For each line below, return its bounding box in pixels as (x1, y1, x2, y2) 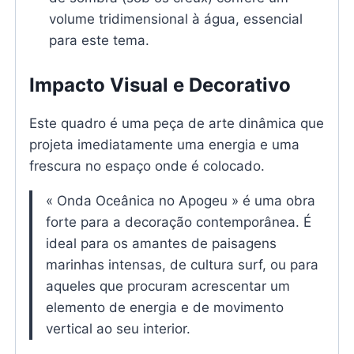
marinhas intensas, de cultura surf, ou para (45, 257, 318, 273)
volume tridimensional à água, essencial (49, 10, 303, 27)
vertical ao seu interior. (45, 321, 190, 337)
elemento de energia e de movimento (45, 299, 284, 316)
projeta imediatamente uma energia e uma (28, 137, 299, 153)
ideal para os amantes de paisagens (45, 235, 277, 252)
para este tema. (49, 32, 150, 48)
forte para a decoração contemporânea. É (45, 214, 311, 231)
